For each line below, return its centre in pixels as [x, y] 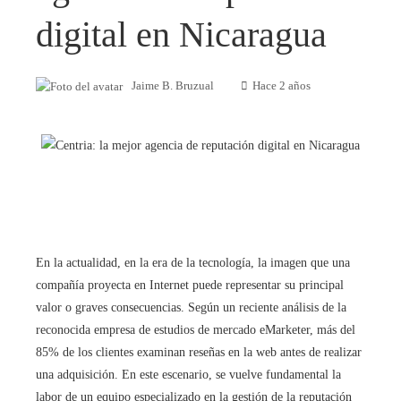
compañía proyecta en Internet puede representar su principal [190, 285]
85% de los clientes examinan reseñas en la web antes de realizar [199, 352]
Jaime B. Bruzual [173, 86]
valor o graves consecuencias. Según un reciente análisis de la [191, 307]
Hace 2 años [282, 86]
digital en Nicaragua [181, 35]
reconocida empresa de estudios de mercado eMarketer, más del [196, 329]
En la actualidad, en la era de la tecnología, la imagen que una [193, 262]
